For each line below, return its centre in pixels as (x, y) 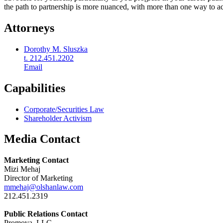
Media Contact (42, 139)
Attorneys (29, 28)
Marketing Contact (36, 160)
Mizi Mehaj (22, 169)
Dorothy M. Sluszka (56, 49)
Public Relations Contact (46, 214)
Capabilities (35, 88)
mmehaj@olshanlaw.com (44, 187)
